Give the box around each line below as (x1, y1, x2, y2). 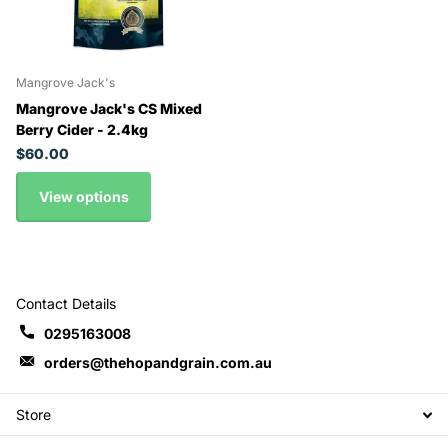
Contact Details (16, 295, 116, 313)
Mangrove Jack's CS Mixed (16, 99, 202, 117)
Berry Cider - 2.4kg (16, 120, 148, 138)
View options (38, 187, 129, 205)
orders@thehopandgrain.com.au (44, 354, 272, 372)
